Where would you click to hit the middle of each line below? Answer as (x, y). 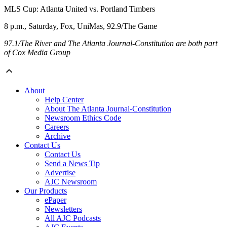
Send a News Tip (72, 164)
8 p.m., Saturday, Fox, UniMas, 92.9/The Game (81, 26)
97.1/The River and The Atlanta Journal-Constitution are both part (111, 44)
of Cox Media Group (37, 53)
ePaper (55, 200)
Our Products (46, 191)
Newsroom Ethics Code (83, 118)
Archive (58, 136)
